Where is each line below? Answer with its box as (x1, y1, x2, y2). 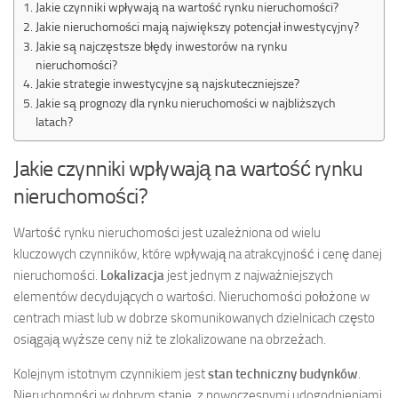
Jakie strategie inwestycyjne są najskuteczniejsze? (35, 76, 299, 91)
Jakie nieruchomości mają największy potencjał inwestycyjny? (35, 19, 359, 34)
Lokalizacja (100, 267, 164, 283)
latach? (35, 114, 73, 129)
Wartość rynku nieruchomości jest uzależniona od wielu (13, 224, 321, 241)
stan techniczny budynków (208, 365, 358, 382)
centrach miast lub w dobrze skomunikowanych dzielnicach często (13, 309, 375, 326)
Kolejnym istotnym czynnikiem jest (13, 365, 208, 382)
